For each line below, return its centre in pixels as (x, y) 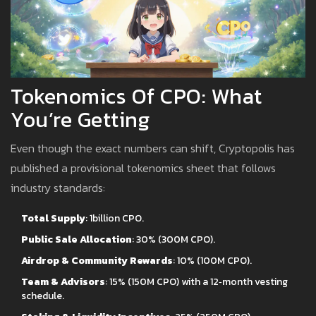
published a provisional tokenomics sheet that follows (143, 168)
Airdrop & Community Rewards (97, 261)
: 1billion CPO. (115, 219)
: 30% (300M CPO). (174, 240)
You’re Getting (80, 120)
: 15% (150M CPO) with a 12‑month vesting (196, 282)
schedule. (43, 296)
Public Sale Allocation (77, 240)
